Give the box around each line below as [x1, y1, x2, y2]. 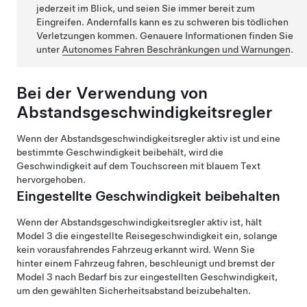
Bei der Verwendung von [16, 82, 208, 103]
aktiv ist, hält [205, 216, 262, 228]
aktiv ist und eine [205, 132, 280, 144]
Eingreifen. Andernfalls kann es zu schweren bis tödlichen [36, 16, 289, 27]
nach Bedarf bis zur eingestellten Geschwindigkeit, [53, 271, 278, 282]
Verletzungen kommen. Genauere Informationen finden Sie [36, 29, 294, 41]
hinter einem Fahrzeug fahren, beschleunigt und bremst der [16, 257, 275, 269]
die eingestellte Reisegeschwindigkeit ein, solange [53, 230, 278, 241]
